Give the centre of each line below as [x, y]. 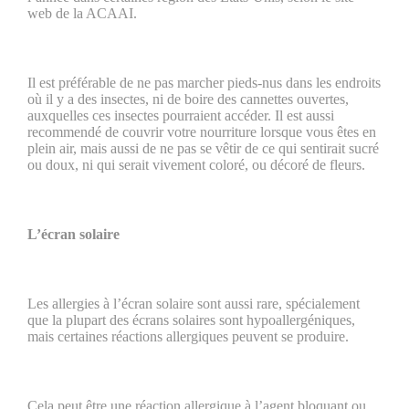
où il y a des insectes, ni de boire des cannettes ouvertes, [188, 99]
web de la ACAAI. [82, 13]
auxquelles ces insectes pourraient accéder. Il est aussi [181, 115]
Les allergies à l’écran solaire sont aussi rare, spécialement [194, 304]
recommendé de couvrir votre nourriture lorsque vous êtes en [202, 132]
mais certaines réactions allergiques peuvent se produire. [188, 336]
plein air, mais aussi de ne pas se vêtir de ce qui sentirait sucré [203, 148]
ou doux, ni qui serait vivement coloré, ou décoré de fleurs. [196, 165]
